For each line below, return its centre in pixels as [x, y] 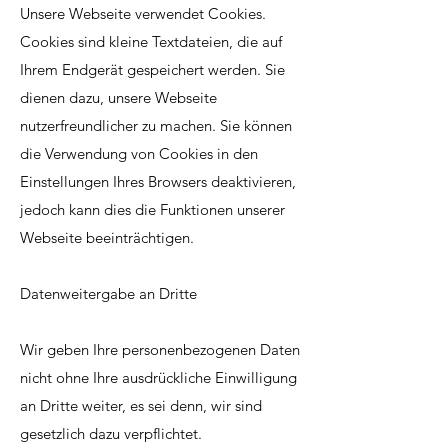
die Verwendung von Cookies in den [139, 153]
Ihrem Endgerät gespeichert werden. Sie [152, 69]
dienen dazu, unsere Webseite [118, 97]
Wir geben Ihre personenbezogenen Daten [160, 349]
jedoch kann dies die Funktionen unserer [152, 209]
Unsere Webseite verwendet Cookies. [143, 13]
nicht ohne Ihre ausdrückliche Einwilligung [158, 377]
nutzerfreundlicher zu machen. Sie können [156, 125]
